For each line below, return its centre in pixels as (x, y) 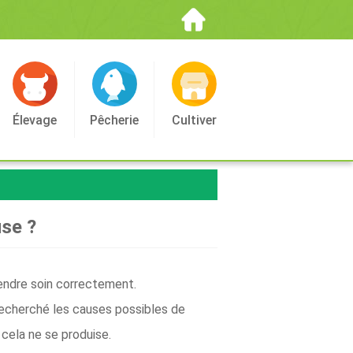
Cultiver (194, 120)
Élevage (35, 120)
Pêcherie (114, 120)
